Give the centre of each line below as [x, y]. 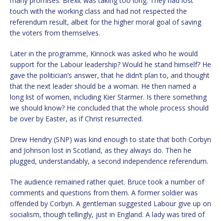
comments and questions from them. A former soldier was [104, 192]
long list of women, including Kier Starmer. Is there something [108, 97]
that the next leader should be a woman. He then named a [103, 86]
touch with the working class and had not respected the [98, 11]
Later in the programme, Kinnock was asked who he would [104, 53]
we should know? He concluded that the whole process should [109, 108]
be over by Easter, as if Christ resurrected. [76, 118]
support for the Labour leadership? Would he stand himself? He [110, 64]
